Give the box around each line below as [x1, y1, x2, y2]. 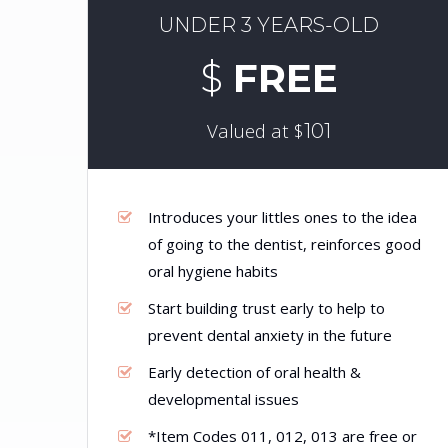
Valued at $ [206, 118, 304, 143]
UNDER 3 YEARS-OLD [158, 13, 379, 37]
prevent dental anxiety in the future [148, 325, 392, 345]
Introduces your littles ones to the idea [148, 207, 417, 227]
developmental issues [148, 389, 299, 409]
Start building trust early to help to [148, 298, 385, 318]
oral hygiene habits [148, 261, 278, 281]
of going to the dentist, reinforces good [148, 234, 421, 254]
